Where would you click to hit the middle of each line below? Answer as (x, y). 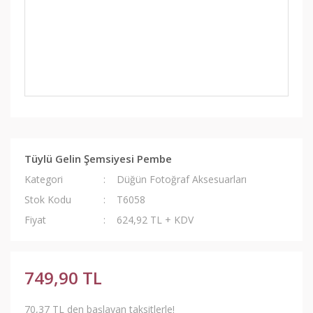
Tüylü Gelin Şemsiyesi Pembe (98, 159)
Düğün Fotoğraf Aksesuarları (182, 179)
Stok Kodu (48, 199)
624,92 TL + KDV (155, 220)
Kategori (44, 179)
